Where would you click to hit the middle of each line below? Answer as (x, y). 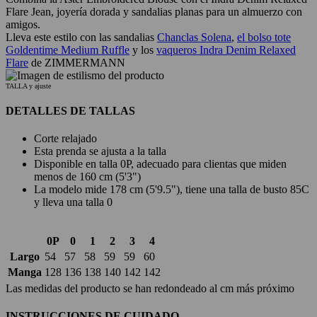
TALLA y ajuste (28, 86)
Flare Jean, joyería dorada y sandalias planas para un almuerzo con (154, 11)
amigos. (23, 24)
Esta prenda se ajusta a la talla (100, 151)
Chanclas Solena (194, 37)
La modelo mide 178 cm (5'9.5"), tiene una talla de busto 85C (172, 190)
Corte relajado (65, 139)
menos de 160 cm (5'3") (87, 177)
